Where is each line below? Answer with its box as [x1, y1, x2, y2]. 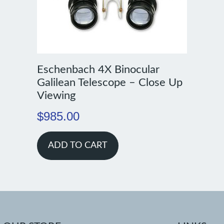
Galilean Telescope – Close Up [36, 77, 182, 88]
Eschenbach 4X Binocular [36, 64, 159, 75]
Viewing [36, 90, 75, 101]
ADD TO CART [47, 141, 107, 150]
